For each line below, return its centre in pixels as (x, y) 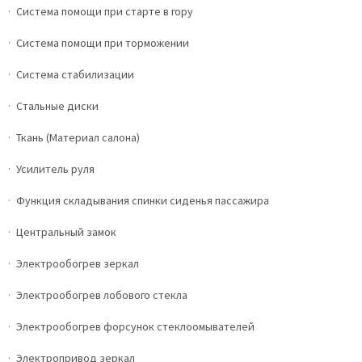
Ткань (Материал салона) (78, 138)
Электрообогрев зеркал (78, 264)
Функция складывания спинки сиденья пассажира (143, 201)
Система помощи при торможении (103, 43)
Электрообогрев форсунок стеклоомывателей (135, 327)
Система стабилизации (75, 75)
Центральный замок (66, 232)
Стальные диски (57, 106)
